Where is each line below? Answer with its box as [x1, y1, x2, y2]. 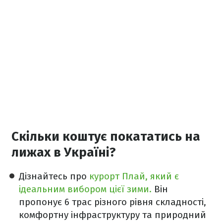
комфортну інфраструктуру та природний [19, 209, 206, 221]
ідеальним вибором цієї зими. [19, 183, 152, 195]
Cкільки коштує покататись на [11, 129, 200, 145]
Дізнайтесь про [19, 170, 89, 182]
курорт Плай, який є [89, 170, 179, 182]
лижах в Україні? [11, 145, 116, 161]
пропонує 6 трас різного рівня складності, [19, 196, 206, 208]
